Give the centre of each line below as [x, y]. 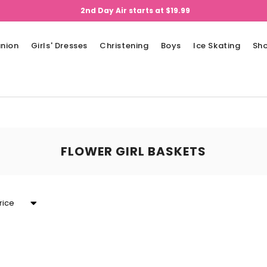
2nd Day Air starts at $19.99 [135, 10]
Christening [124, 46]
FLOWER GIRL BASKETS [133, 151]
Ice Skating [217, 46]
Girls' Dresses [59, 46]
